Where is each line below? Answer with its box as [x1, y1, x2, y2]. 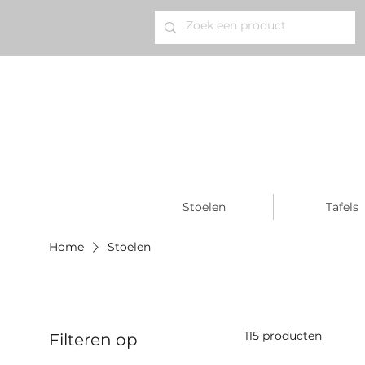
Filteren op [49, 330, 139, 350]
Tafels [326, 200, 358, 214]
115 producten [244, 328, 323, 343]
